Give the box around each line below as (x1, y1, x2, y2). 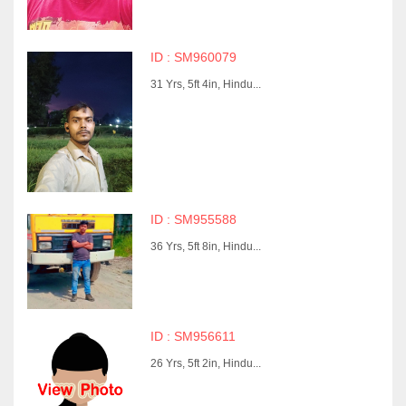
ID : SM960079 (150, 50, 237, 64)
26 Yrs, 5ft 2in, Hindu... (150, 357, 261, 371)
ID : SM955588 (150, 212, 237, 227)
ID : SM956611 (150, 330, 236, 344)
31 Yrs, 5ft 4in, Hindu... (150, 77, 261, 91)
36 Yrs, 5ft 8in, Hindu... (150, 239, 261, 253)
